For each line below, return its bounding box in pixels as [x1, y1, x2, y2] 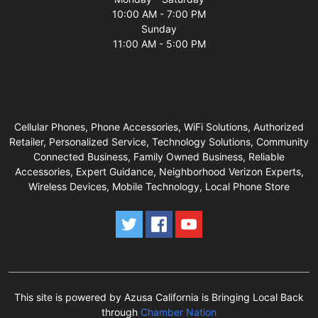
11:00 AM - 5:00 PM [112, 37, 206, 50]
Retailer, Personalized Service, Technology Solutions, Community [9, 135, 309, 148]
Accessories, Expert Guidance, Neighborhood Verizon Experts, [14, 165, 304, 177]
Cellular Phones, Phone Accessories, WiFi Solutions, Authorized [14, 120, 304, 133]
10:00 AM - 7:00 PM [112, 7, 206, 20]
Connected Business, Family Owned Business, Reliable [33, 150, 285, 163]
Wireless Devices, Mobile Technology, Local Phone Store [28, 180, 290, 192]
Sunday [141, 22, 177, 35]
